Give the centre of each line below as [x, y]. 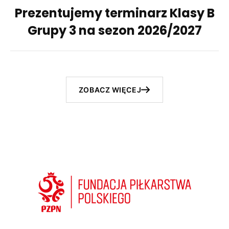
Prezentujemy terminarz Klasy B [114, 13]
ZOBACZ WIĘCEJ [110, 90]
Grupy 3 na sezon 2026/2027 [114, 31]
